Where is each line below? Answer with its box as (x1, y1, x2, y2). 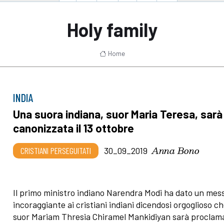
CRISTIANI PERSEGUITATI (20, 144, 91, 156)
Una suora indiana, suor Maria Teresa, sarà (13, 106, 223, 121)
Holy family (66, 17, 157, 41)
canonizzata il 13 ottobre (13, 120, 134, 135)
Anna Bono (151, 142, 200, 157)
